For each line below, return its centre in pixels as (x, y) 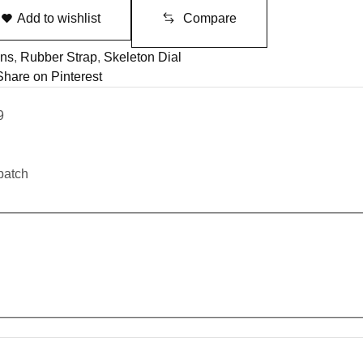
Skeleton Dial (143, 57)
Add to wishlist (59, 18)
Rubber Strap (59, 57)
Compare (210, 18)
